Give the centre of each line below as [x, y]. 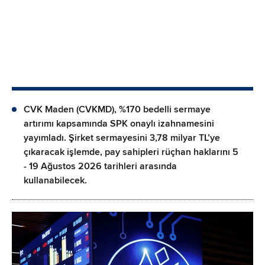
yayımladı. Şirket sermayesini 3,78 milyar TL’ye [122, 138]
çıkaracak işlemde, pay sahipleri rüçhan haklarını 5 [131, 152]
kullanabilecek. [55, 180]
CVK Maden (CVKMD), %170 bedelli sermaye [117, 109]
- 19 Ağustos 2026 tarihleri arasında [100, 166]
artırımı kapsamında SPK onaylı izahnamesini [119, 123]
